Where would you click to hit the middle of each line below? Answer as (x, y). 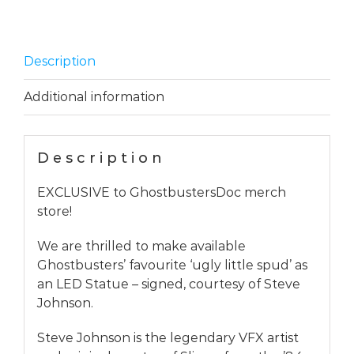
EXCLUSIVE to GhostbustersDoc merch (161, 193)
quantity (98, 28)
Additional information (94, 96)
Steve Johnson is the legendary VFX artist (168, 338)
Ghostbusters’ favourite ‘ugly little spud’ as (172, 265)
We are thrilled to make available (141, 247)
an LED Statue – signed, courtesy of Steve (168, 284)
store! (54, 212)
